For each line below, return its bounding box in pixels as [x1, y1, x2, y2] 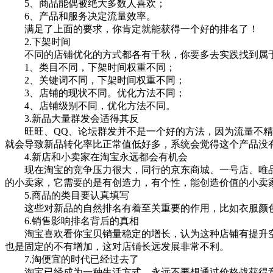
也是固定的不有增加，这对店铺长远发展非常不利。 [5, 241, 229, 252]
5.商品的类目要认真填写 [5, 190, 129, 201]
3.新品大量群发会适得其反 [5, 113, 139, 124]
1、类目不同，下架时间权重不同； [5, 62, 175, 73]
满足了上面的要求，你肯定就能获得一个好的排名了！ [5, 24, 258, 35]
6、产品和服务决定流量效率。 [5, 11, 156, 22]
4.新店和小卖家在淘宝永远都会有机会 [5, 152, 188, 163]
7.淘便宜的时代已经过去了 [5, 254, 139, 265]
